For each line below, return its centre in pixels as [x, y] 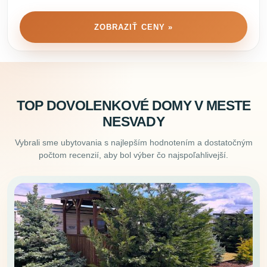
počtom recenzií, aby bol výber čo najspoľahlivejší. [133, 155]
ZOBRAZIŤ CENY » [133, 27]
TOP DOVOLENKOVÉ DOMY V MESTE [133, 106]
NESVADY [133, 122]
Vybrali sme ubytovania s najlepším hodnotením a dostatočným [133, 142]
